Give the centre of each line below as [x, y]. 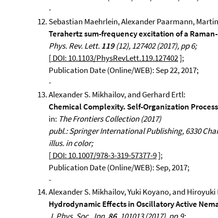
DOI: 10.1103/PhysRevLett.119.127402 [115, 58]
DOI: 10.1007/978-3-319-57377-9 [104, 155]
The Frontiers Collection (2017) [110, 119]
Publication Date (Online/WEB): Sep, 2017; [119, 167]
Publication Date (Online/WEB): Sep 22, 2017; [124, 70]
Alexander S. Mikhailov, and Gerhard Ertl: [117, 94]
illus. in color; [71, 143]
